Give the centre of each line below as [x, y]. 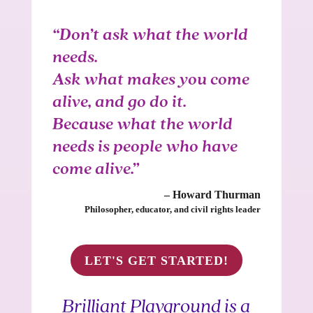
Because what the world [142, 125]
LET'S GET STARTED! [156, 260]
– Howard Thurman [213, 195]
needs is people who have [145, 147]
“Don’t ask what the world [150, 36]
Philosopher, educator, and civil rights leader [173, 210]
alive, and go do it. [119, 103]
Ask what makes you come [151, 80]
